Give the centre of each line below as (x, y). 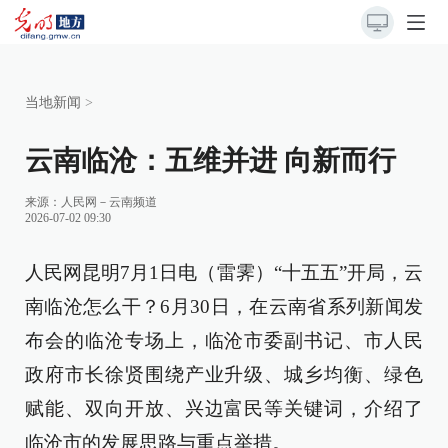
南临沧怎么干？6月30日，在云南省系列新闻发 (224, 306)
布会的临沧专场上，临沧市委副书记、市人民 (224, 340)
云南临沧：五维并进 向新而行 (210, 160)
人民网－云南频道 (109, 202)
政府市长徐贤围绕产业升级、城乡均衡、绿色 (224, 374)
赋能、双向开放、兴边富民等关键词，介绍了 (224, 408)
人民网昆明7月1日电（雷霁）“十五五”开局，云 (224, 272)
